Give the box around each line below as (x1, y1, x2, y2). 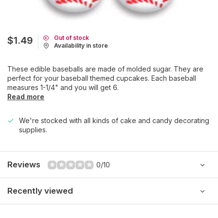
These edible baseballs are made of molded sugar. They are (7, 65, 203, 73)
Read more (7, 92, 44, 101)
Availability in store (54, 42, 108, 49)
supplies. (19, 126, 47, 134)
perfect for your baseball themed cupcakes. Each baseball (7, 74, 196, 82)
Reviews (7, 160, 40, 169)
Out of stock (54, 34, 89, 41)
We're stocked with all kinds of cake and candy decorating (19, 116, 209, 125)
